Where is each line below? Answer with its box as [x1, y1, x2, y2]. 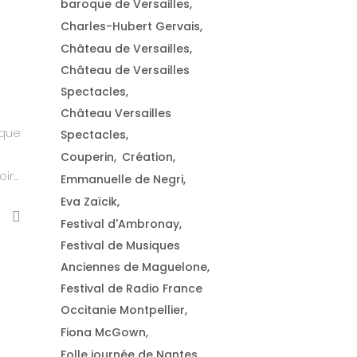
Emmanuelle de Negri [61, 171, 183, 187]
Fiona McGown [61, 324, 146, 340]
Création [122, 149, 173, 165]
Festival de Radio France [61, 280, 202, 296]
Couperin [61, 149, 114, 165]
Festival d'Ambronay [61, 216, 179, 232]
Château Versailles [61, 105, 171, 121]
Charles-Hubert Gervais [61, 18, 200, 34]
